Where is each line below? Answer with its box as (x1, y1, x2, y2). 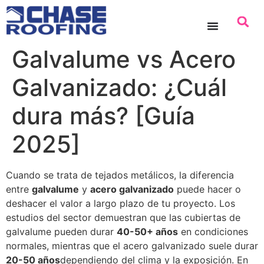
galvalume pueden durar (6, 225, 117, 237)
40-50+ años (117, 225, 178, 237)
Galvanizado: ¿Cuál (12, 72, 227, 102)
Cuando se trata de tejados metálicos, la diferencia (6, 169, 234, 181)
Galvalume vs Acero (12, 44, 236, 74)
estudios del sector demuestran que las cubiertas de (6, 211, 240, 223)
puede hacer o (174, 183, 241, 195)
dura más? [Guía (12, 101, 195, 130)
